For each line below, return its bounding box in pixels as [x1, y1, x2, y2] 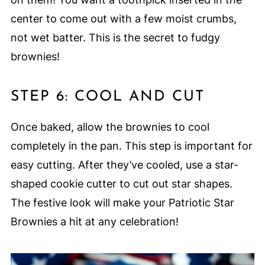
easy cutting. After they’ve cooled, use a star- [10, 159, 238, 172]
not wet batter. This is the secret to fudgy [10, 31, 220, 44]
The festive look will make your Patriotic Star [10, 196, 234, 209]
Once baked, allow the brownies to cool [10, 121, 209, 134]
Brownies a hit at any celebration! [10, 215, 179, 228]
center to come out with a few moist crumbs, [10, 12, 237, 25]
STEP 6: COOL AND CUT [10, 89, 205, 105]
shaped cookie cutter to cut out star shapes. [10, 177, 232, 190]
